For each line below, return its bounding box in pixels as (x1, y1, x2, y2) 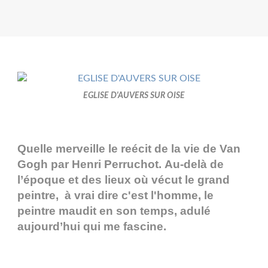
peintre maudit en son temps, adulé (17, 205, 211, 218)
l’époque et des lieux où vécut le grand (17, 173, 230, 187)
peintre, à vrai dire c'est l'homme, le (17, 189, 214, 202)
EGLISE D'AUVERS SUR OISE (83, 91, 185, 100)
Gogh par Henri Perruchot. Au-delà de (17, 158, 224, 171)
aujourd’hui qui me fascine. (17, 220, 166, 233)
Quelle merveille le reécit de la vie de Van (17, 142, 240, 156)
